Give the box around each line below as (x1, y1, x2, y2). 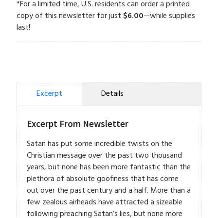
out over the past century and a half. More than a (26, 184, 191, 198)
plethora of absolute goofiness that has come (26, 173, 179, 186)
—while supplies (143, 9, 195, 22)
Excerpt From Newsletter (26, 118, 128, 130)
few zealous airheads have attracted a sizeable (26, 196, 182, 209)
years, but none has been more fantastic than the (26, 161, 191, 174)
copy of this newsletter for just (16, 9, 123, 22)
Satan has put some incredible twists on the (26, 138, 172, 151)
